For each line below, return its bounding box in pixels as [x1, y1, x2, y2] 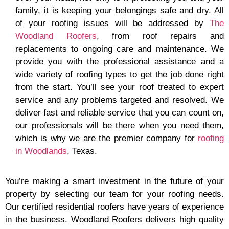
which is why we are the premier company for [15, 133, 198, 143]
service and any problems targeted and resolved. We [15, 95, 224, 105]
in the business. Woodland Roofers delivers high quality [5, 215, 224, 225]
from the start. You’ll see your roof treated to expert [15, 82, 224, 92]
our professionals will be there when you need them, [15, 121, 224, 130]
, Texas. [67, 146, 97, 156]
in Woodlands [15, 146, 67, 156]
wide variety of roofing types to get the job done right [15, 70, 224, 79]
